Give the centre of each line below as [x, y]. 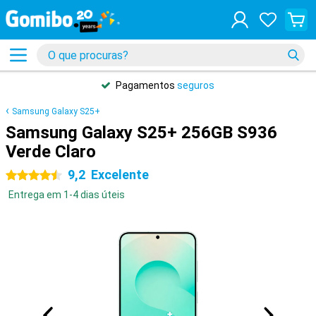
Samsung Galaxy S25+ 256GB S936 [141, 133]
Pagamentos [146, 85]
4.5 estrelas [32, 176]
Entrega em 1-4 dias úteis [67, 195]
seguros [196, 85]
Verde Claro [51, 152]
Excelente [120, 175]
